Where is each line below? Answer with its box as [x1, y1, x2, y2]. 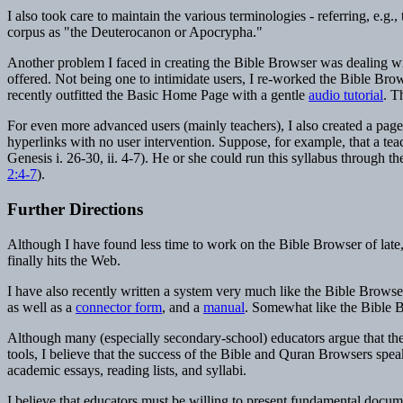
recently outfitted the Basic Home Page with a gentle [7, 87, 309, 103]
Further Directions [7, 200, 143, 219]
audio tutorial [309, 87, 383, 103]
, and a [162, 299, 203, 315]
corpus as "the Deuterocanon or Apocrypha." [7, 24, 263, 40]
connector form [76, 299, 162, 315]
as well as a [7, 299, 76, 315]
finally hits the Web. [7, 252, 121, 268]
